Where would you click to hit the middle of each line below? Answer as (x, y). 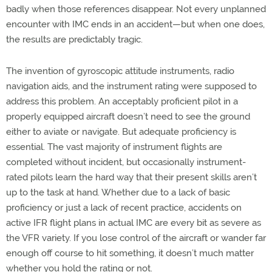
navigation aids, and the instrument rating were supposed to (131, 86)
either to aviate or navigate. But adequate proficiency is (121, 132)
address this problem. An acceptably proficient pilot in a (122, 101)
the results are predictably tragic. (74, 39)
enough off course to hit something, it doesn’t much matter (130, 253)
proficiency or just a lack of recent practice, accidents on (124, 208)
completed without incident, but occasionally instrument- (126, 162)
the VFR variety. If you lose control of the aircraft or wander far (136, 238)
